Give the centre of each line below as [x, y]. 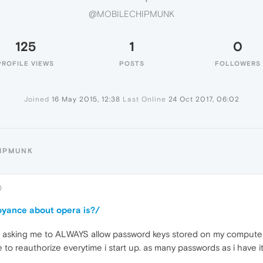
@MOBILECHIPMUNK [131, 14]
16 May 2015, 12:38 [86, 99]
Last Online [144, 99]
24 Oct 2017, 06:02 [204, 99]
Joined [36, 99]
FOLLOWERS [238, 63]
